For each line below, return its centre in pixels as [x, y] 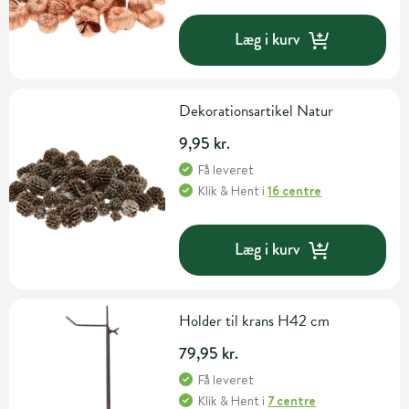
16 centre [295, 190]
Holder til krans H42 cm [255, 320]
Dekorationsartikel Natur [257, 110]
